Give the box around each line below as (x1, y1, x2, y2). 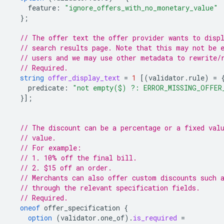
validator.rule (148, 73, 204, 82)
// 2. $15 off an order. (20, 163, 112, 172)
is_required (133, 213, 177, 222)
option (28, 213, 52, 222)
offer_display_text (48, 73, 120, 82)
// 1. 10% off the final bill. (20, 153, 137, 162)
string (20, 73, 44, 82)
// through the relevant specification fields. (20, 183, 200, 192)
